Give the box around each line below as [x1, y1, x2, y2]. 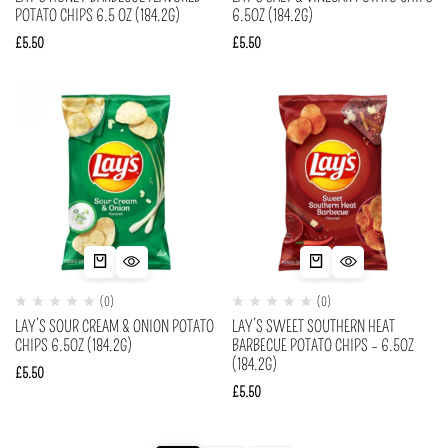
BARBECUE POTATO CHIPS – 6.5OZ [231, 336, 414, 355]
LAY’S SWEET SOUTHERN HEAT [231, 317, 395, 336]
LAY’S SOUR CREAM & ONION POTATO [15, 317, 214, 336]
